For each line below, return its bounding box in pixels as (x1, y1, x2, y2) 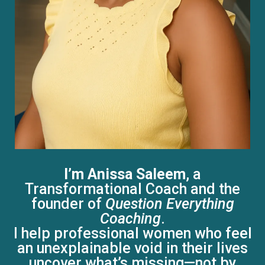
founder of (31, 195, 105, 212)
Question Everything (105, 195, 234, 212)
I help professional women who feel (13, 225, 252, 242)
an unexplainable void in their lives (17, 240, 248, 257)
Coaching (100, 210, 161, 227)
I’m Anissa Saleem (64, 166, 186, 183)
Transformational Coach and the (25, 180, 240, 198)
